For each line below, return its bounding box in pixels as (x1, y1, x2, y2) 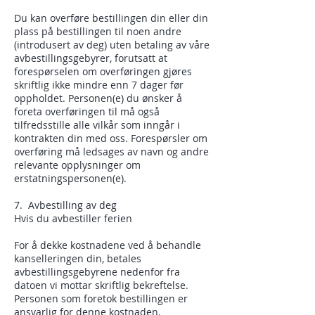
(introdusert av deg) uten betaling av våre (14, 38, 210, 51)
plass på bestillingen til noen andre (14, 25, 181, 38)
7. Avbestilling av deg (14, 198, 117, 212)
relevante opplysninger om (14, 158, 141, 172)
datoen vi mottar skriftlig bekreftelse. (14, 278, 188, 292)
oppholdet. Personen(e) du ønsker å (14, 91, 182, 105)
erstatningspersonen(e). (14, 172, 132, 185)
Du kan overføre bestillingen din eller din (14, 11, 208, 25)
